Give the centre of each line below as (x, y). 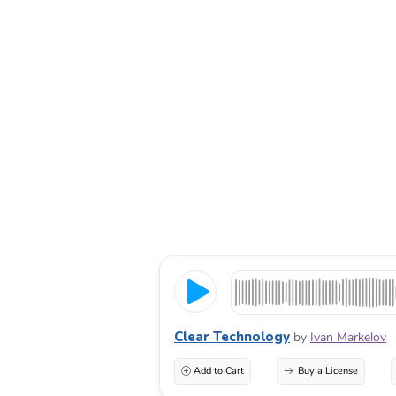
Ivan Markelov (348, 338)
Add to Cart (219, 371)
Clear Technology (232, 337)
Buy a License (327, 371)
